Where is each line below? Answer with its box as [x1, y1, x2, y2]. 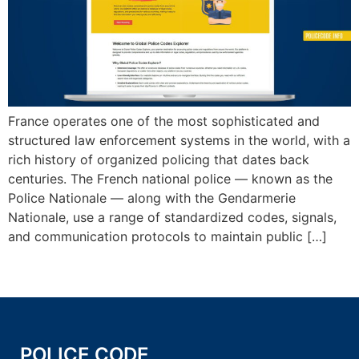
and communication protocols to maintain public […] [8, 228, 327, 244]
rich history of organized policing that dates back [8, 151, 309, 167]
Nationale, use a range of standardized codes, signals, [8, 208, 337, 225]
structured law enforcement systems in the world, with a [8, 131, 350, 148]
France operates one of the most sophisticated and [8, 112, 320, 129]
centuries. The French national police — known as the [8, 170, 333, 187]
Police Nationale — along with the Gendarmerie [8, 189, 296, 206]
